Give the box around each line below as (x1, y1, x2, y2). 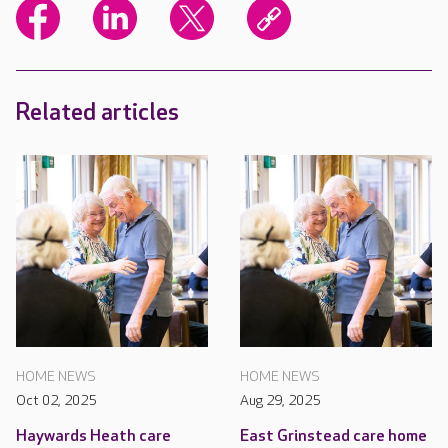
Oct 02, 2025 (16, 392, 96, 410)
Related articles (16, 98, 179, 128)
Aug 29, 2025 (240, 392, 320, 410)
